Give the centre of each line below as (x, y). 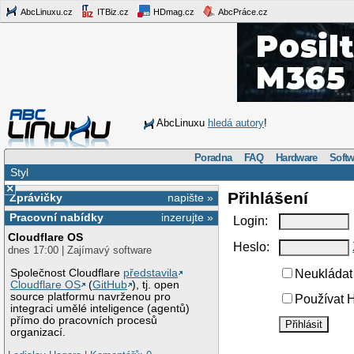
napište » (191, 197)
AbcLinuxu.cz (46, 11)
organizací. (38, 332)
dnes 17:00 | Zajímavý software (80, 250)
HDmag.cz (173, 11)
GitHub (110, 284)
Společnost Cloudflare (67, 273)
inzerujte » (188, 218)
